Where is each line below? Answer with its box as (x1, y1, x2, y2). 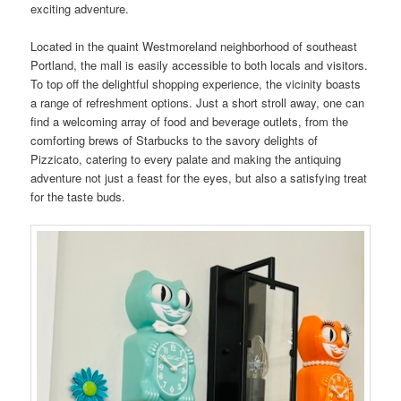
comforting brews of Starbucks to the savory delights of (30, 132, 319, 149)
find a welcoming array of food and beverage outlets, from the (30, 113, 349, 131)
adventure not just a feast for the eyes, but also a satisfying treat (30, 169, 368, 187)
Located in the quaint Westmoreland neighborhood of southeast (30, 38, 358, 55)
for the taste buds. (30, 188, 126, 206)
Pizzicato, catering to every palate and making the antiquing (30, 150, 342, 168)
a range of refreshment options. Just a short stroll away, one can (30, 94, 365, 112)
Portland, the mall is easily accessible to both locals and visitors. (30, 56, 369, 74)
